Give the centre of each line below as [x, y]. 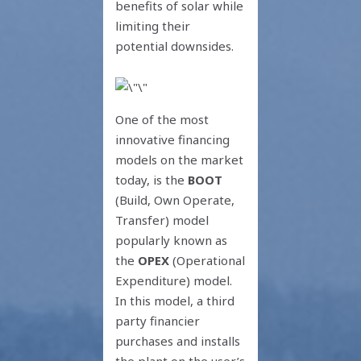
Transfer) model [162, 220]
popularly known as [172, 240]
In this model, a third [175, 300]
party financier [158, 320]
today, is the [150, 179]
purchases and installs [178, 340]
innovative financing [173, 139]
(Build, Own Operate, [175, 199]
